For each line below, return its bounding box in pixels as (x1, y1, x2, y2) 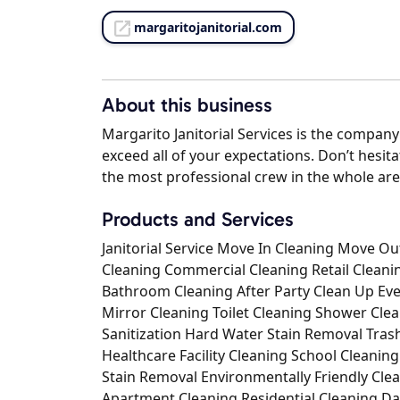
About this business (102, 93, 272, 118)
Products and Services (102, 207, 294, 232)
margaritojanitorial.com (134, 19, 282, 36)
